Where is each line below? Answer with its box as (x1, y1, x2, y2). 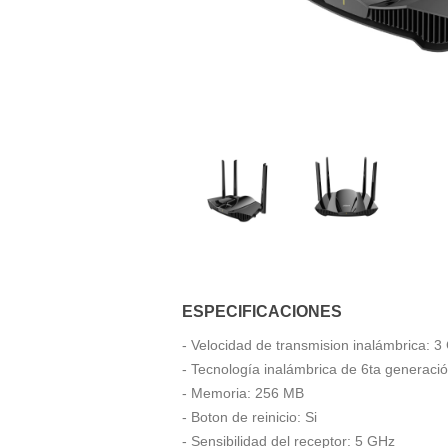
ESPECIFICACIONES (182, 301, 342, 320)
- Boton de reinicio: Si (182, 408, 317, 425)
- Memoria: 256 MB (182, 384, 304, 401)
